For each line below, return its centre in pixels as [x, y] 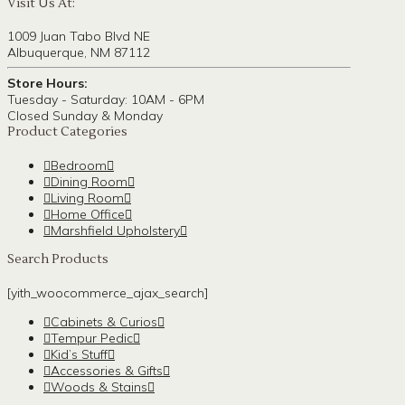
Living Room [87, 198]
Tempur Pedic [92, 338]
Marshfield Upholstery [115, 230]
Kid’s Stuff [79, 354]
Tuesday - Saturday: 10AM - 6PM [106, 100]
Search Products [58, 259]
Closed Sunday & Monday [85, 116]
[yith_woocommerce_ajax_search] [108, 292]
